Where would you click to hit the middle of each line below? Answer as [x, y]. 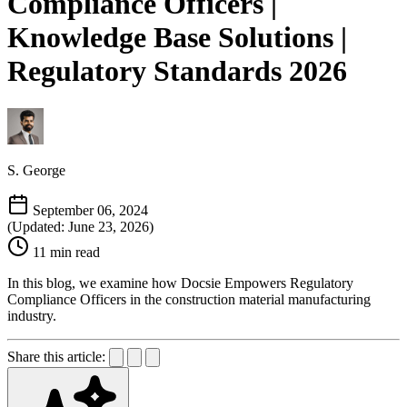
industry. [32, 315]
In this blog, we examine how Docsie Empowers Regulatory [180, 283]
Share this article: [56, 356]
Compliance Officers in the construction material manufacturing [189, 299]
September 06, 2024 [90, 210]
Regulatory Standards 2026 [177, 71]
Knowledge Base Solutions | [177, 38]
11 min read [66, 252]
